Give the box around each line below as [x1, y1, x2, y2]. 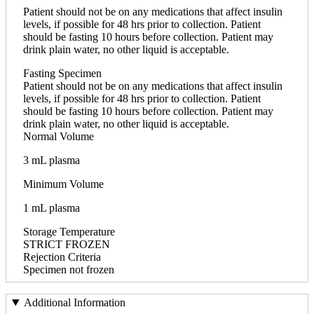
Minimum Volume [23, 177, 104, 190]
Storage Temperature [23, 225, 115, 238]
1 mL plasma [23, 201, 80, 214]
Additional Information [23, 296, 125, 309]
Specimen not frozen [23, 263, 114, 275]
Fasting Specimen [23, 67, 102, 79]
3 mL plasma [23, 153, 80, 166]
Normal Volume [23, 130, 94, 142]
